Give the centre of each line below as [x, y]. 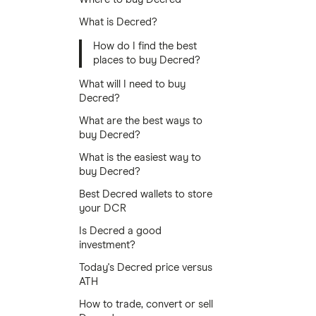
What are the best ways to [141, 121]
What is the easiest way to [140, 158]
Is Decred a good [120, 231]
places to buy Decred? [147, 60]
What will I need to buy [132, 84]
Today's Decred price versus [146, 268]
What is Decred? [118, 22]
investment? [107, 245]
